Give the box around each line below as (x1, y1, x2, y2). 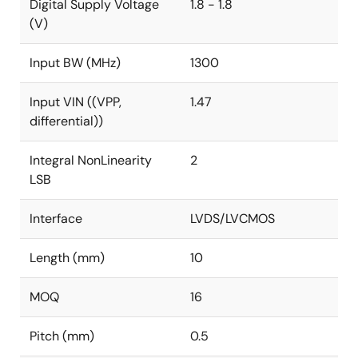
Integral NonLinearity (30, 152, 152, 169)
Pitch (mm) (30, 328, 94, 344)
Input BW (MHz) (30, 54, 121, 71)
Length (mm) (30, 249, 105, 266)
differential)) (30, 113, 103, 129)
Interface (30, 210, 82, 227)
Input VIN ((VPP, (30, 93, 121, 110)
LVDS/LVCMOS (190, 210, 275, 227)
